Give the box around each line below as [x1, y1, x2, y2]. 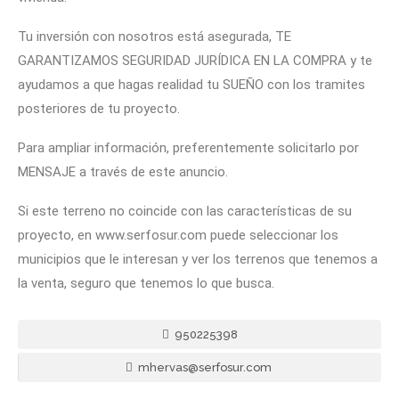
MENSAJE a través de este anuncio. [18, 163, 228, 180]
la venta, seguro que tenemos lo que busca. [18, 274, 274, 291]
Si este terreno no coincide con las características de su [18, 202, 352, 219]
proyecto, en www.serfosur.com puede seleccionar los [18, 226, 338, 243]
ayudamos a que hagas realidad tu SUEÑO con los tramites [18, 76, 365, 93]
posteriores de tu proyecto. [18, 100, 180, 117]
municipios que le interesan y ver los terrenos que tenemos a [18, 250, 378, 267]
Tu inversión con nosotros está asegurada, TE [18, 28, 291, 45]
